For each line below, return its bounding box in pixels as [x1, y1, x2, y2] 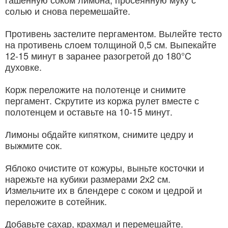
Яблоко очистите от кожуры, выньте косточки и [5, 161, 204, 175]
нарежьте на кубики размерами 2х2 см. [5, 172, 170, 186]
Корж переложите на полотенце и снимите [5, 82, 186, 96]
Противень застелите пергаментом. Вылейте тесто [5, 26, 222, 40]
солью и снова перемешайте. [5, 4, 130, 18]
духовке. [5, 60, 42, 74]
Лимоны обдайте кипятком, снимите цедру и [5, 127, 193, 141]
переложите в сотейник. [5, 194, 107, 208]
